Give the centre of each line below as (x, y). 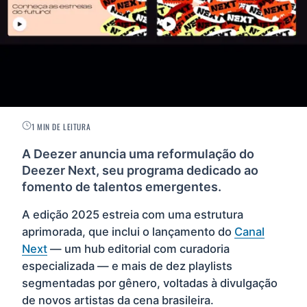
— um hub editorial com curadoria (138, 249)
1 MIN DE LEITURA (61, 126)
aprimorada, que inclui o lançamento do (128, 232)
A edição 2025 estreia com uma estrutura (133, 215)
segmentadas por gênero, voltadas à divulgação (150, 283)
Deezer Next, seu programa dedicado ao (140, 170)
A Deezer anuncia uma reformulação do (138, 153)
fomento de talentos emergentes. (122, 186)
